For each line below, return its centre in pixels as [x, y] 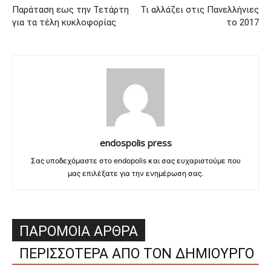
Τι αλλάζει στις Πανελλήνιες [200, 10]
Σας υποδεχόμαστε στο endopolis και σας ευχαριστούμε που [135, 161]
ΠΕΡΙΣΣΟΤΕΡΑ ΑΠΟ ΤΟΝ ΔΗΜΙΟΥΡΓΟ [137, 254]
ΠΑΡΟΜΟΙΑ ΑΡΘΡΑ [79, 232]
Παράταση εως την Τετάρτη [70, 10]
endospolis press [135, 143]
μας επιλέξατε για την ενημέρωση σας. [135, 174]
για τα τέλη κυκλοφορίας [64, 23]
